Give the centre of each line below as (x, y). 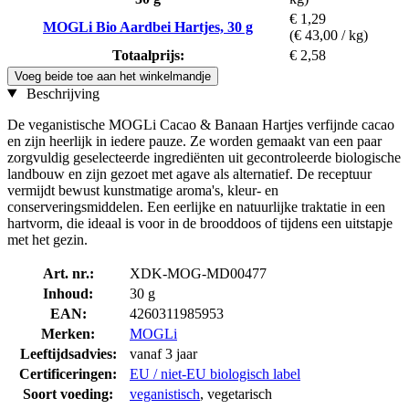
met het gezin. (47, 239)
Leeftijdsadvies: (68, 353)
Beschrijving (61, 93)
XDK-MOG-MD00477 (198, 273)
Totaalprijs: (148, 55)
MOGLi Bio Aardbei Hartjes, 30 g (148, 26)
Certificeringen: (68, 373)
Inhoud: (68, 293)
